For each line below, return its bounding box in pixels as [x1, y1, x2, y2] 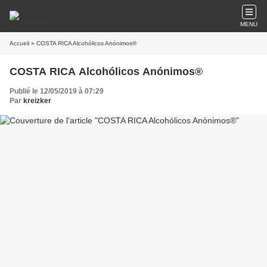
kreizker [23, 97, 51, 105]
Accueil [10, 40, 29, 46]
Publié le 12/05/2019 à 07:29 [10, 87, 104, 95]
